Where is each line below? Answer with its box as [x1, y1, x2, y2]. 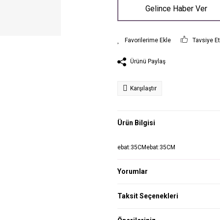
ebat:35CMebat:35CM [117, 143, 175, 151]
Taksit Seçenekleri [117, 192, 178, 200]
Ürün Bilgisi [117, 119, 155, 127]
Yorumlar [117, 167, 148, 175]
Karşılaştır [130, 84, 157, 92]
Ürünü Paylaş [130, 58, 165, 65]
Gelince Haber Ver [145, 4, 207, 13]
